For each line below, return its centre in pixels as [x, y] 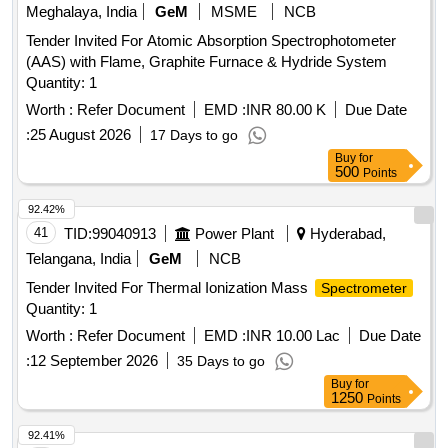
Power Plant [234, 234]
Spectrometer [364, 288]
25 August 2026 [80, 135]
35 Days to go [221, 361]
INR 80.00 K [286, 110]
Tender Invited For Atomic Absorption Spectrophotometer [211, 41]
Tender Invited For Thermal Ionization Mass [169, 288]
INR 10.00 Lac [293, 336]
